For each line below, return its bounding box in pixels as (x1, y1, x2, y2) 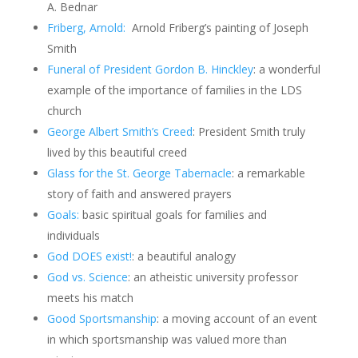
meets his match (46, 290, 133, 305)
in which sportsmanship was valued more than (46, 332, 287, 347)
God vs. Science (46, 269, 128, 284)
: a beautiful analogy (131, 249, 236, 264)
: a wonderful (253, 62, 320, 77)
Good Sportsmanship (46, 311, 157, 326)
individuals (46, 228, 100, 243)
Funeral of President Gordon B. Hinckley (46, 62, 253, 77)
